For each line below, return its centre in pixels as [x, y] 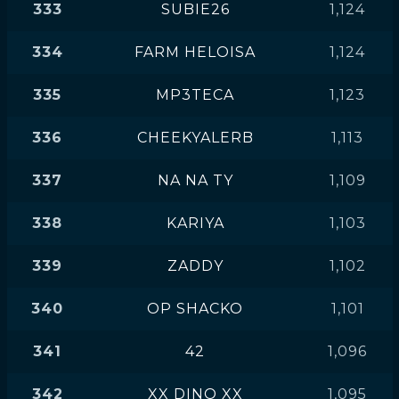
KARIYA [195, 223]
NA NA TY [195, 180]
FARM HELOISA [195, 52]
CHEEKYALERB [195, 138]
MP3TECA [195, 95]
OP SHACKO [195, 309]
